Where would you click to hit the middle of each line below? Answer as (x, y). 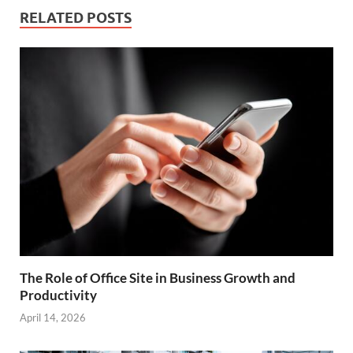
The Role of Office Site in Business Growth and (158, 277)
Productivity (58, 295)
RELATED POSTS (76, 17)
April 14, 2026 (53, 318)
